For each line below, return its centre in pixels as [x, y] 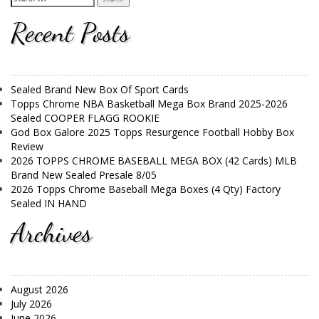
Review [27, 147]
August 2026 [40, 290]
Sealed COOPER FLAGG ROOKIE [85, 118]
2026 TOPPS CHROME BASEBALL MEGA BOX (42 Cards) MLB [154, 161]
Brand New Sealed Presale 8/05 [84, 175]
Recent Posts [70, 32]
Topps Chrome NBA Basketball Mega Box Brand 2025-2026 [149, 104]
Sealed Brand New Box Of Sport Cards [100, 90]
